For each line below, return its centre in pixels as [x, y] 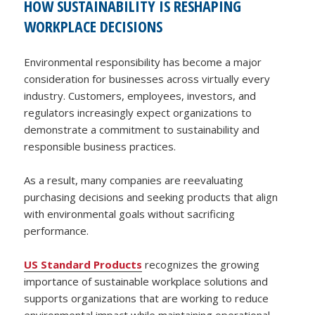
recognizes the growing [201, 264]
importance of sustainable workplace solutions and [146, 281]
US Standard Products [83, 264]
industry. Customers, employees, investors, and [140, 95]
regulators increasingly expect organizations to [138, 112]
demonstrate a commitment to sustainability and [142, 129]
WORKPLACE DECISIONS [94, 26]
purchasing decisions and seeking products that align [151, 197]
